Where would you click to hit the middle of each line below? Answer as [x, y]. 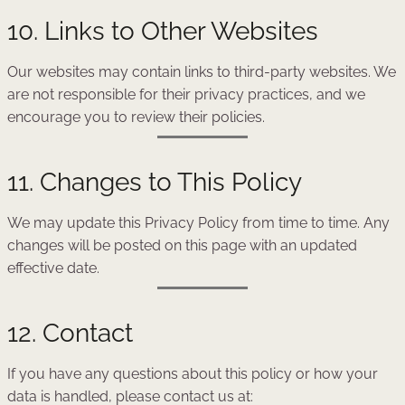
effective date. [53, 268]
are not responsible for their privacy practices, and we [186, 94]
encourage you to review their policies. [136, 117]
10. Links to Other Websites [163, 31]
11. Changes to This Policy [155, 182]
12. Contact [70, 333]
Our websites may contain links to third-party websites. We [202, 72]
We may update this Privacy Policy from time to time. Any [198, 223]
